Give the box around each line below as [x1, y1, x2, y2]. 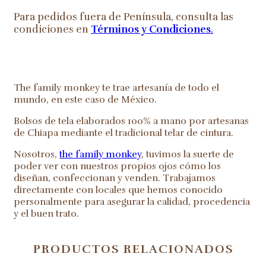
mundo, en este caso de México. [14, 94, 157, 106]
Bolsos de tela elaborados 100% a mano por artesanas [14, 115, 249, 128]
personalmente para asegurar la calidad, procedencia [14, 196, 250, 208]
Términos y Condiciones [91, 23, 211, 36]
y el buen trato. [14, 208, 79, 220]
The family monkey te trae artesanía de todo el [14, 82, 219, 94]
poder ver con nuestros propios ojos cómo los [14, 160, 221, 173]
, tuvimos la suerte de [141, 148, 234, 161]
